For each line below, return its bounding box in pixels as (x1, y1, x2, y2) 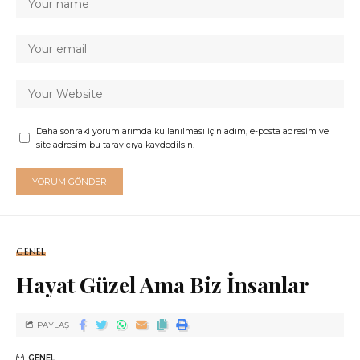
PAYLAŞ (37, 319, 69, 330)
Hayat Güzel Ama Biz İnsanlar (16, 269, 309, 299)
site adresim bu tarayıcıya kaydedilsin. (36, 139, 194, 150)
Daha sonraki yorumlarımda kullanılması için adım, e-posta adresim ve (36, 125, 329, 137)
